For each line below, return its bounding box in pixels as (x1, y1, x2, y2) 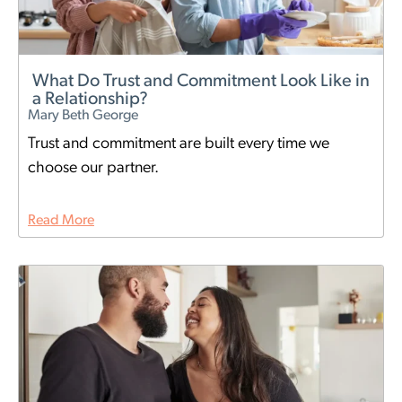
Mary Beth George (28, 109, 138, 124)
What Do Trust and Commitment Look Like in (32, 73, 370, 92)
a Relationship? (32, 91, 148, 109)
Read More (28, 214, 94, 229)
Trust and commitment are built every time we (28, 135, 329, 153)
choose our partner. (28, 160, 159, 178)
